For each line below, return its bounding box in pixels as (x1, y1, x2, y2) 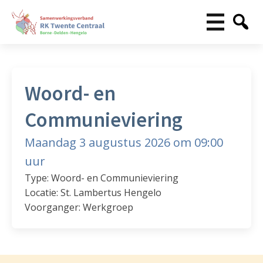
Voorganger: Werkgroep (25, 201, 134, 214)
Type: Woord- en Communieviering (25, 171, 179, 185)
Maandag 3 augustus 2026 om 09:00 (25, 134, 224, 151)
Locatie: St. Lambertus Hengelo (25, 186, 162, 200)
